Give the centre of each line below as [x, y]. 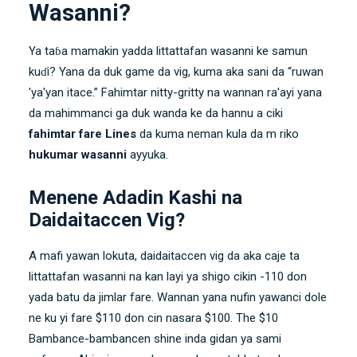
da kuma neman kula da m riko [218, 133]
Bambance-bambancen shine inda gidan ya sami [155, 338]
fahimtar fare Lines [82, 133]
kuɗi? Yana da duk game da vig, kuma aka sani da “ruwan [176, 71]
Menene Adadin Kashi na [135, 197]
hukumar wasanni [78, 154]
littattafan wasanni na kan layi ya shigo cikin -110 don [168, 276]
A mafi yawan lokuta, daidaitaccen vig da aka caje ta [164, 255]
